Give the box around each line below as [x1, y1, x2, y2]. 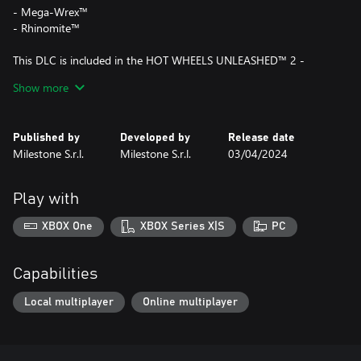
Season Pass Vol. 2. [13, 68, 106, 84]
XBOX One [42, 221, 93, 233]
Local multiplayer [24, 296, 114, 308]
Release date [227, 131, 295, 143]
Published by [13, 131, 80, 143]
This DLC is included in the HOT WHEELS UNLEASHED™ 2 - [13, 52, 305, 68]
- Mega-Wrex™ [13, 3, 88, 19]
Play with [13, 190, 79, 207]
